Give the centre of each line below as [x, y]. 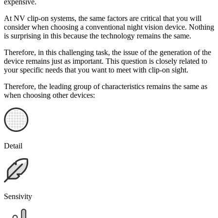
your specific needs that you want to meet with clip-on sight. [96, 70]
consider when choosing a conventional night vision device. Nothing [109, 27]
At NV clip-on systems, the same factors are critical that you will [103, 18]
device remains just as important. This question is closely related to [106, 61]
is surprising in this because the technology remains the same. [98, 36]
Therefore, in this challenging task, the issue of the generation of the [108, 52]
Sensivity [18, 196]
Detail [13, 145]
